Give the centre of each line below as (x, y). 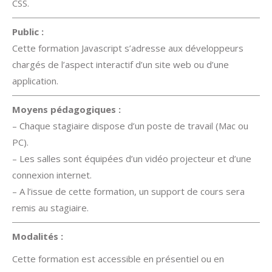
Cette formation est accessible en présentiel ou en (118, 259)
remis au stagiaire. (50, 208)
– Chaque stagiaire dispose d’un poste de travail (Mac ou (130, 126)
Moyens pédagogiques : (66, 109)
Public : (28, 32)
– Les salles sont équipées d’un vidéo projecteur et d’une (132, 158)
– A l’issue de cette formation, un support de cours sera (128, 191)
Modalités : (39, 236)
